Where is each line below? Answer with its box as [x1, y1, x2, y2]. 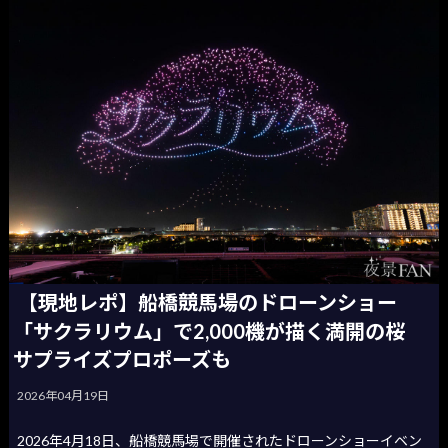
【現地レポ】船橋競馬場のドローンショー [18, 289, 398, 314]
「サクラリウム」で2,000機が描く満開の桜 [13, 318, 426, 343]
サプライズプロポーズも [13, 346, 232, 371]
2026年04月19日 [17, 387, 110, 403]
